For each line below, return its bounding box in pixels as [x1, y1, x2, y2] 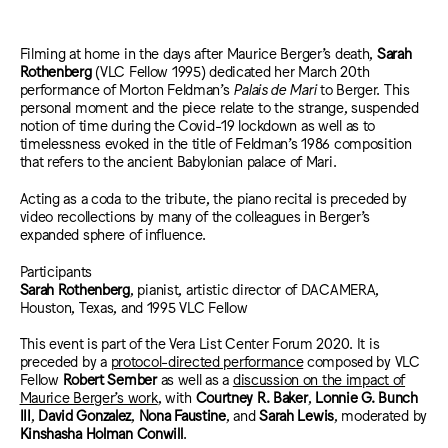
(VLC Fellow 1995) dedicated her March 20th [91, 62, 370, 80]
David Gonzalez [38, 406, 132, 424]
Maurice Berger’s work [19, 388, 158, 406]
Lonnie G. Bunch [315, 388, 418, 406]
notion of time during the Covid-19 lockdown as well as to [19, 116, 376, 134]
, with [157, 388, 196, 406]
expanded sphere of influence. [19, 224, 210, 242]
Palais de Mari [233, 80, 317, 98]
